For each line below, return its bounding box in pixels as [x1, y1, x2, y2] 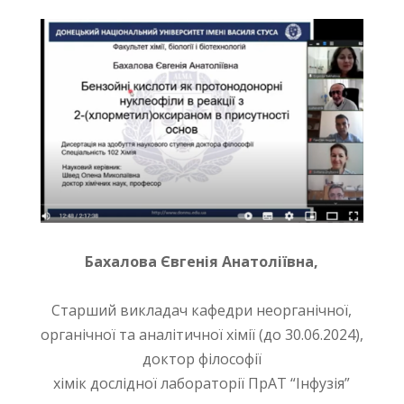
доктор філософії [142, 349, 262, 370]
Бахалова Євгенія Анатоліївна [85, 252, 315, 272]
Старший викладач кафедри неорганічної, [51, 300, 353, 321]
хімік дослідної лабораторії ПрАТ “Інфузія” [53, 373, 351, 394]
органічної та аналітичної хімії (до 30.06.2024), [40, 325, 363, 345]
